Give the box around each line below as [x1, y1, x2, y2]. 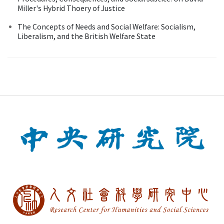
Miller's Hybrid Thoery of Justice [17, 2, 125, 13]
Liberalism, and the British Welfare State [17, 30, 155, 41]
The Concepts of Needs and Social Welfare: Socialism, [17, 21, 195, 31]
